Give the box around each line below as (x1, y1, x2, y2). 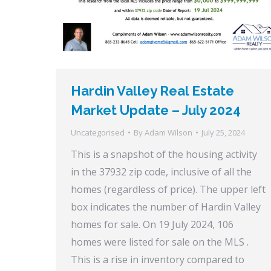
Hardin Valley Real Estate (71, 82, 234, 99)
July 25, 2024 (201, 126, 245, 138)
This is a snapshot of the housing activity (71, 147, 257, 161)
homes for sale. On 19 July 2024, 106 (71, 217, 233, 231)
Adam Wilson (145, 126, 192, 138)
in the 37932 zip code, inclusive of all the (71, 165, 252, 178)
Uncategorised (71, 126, 125, 138)
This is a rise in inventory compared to (71, 252, 244, 266)
